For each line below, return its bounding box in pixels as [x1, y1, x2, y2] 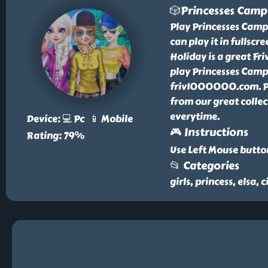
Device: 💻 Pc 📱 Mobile [26, 111, 133, 126]
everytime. [169, 109, 220, 124]
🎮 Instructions [169, 124, 248, 141]
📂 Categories [169, 157, 239, 174]
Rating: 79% [26, 128, 84, 143]
